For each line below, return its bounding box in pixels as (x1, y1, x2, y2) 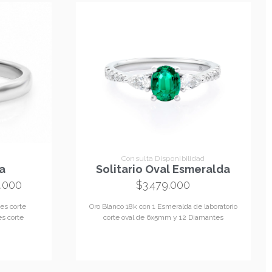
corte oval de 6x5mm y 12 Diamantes (103, 213, 223, 222)
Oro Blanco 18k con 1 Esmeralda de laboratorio (89, 202, 237, 211)
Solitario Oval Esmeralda (96, 163, 231, 176)
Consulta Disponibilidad (121, 154, 205, 163)
